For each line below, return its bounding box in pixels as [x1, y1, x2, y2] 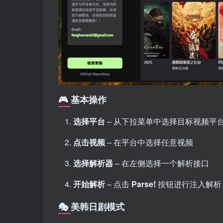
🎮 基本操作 [58, 93, 107, 106]
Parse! [131, 178, 156, 190]
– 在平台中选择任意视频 [105, 136, 193, 148]
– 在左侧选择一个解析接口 [113, 157, 209, 169]
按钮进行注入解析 [156, 178, 222, 190]
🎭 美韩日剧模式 [58, 200, 124, 213]
